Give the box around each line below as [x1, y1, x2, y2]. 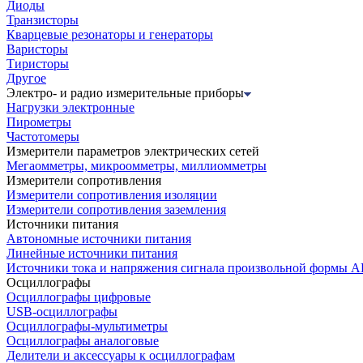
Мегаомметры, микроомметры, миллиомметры [6, 158, 267, 173]
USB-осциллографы [6, 304, 117, 318]
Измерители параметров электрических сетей [6, 143, 259, 158]
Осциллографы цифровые [6, 289, 151, 304]
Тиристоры [6, 56, 69, 70]
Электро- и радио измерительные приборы [6, 85, 244, 100]
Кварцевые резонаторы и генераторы [6, 27, 213, 41]
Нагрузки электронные [6, 100, 135, 114]
